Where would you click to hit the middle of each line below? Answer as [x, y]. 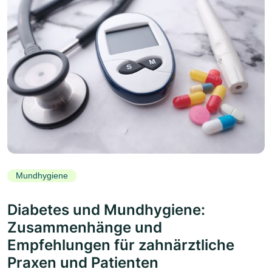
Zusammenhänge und [85, 227]
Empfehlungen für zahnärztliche [121, 245]
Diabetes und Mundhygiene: [106, 209]
